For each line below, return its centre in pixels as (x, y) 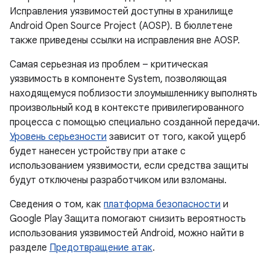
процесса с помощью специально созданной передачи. (135, 122)
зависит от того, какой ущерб (176, 137)
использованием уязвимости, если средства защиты (129, 166)
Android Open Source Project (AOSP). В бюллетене (121, 26)
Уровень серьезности (58, 137)
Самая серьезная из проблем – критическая (109, 64)
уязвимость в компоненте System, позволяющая (118, 79)
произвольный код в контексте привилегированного (127, 108)
